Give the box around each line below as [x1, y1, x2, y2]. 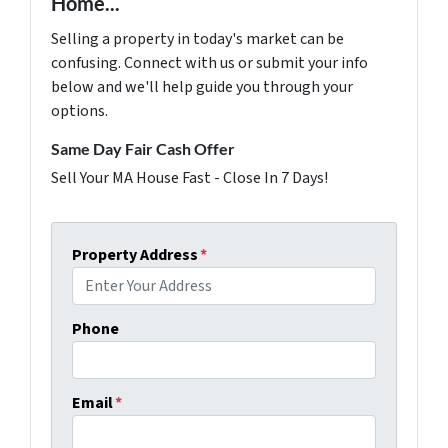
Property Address [72, 244, 198, 267]
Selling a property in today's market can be [51, 28, 344, 51]
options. [51, 100, 108, 123]
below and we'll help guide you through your [51, 76, 353, 99]
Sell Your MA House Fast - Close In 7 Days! [51, 167, 328, 190]
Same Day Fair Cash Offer [51, 139, 235, 159]
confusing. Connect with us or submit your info [51, 52, 368, 75]
